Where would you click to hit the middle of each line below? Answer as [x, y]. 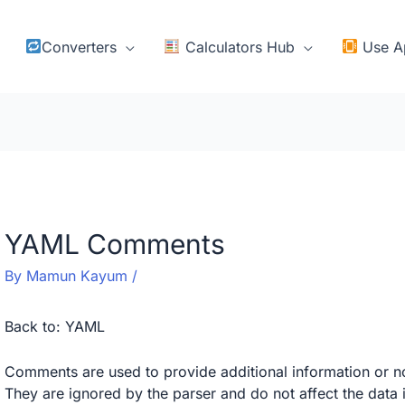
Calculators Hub [237, 47]
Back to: [34, 327]
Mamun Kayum [79, 276]
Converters [80, 47]
